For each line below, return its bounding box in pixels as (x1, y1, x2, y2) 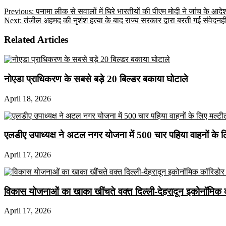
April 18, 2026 (4, 94, 51, 103)
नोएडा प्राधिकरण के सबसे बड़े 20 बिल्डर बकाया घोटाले (4, 73, 188, 84)
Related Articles (4, 34, 68, 45)
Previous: (4, 7, 34, 16)
